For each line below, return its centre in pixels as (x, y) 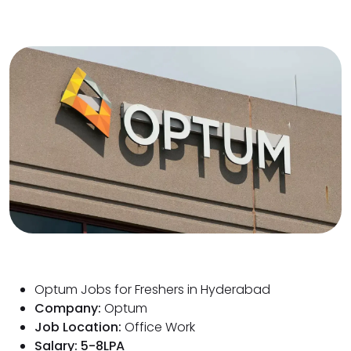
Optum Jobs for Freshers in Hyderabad (152, 289)
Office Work (158, 327)
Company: (68, 308)
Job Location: (78, 327)
